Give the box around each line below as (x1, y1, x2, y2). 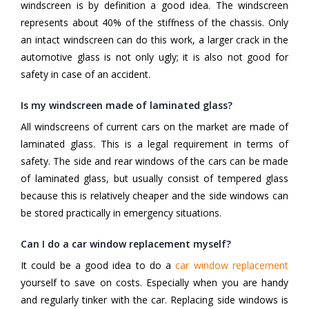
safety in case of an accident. (21, 68, 150, 81)
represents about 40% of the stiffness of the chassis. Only (21, 16, 288, 30)
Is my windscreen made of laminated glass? (21, 99, 232, 112)
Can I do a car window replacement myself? (21, 237, 231, 251)
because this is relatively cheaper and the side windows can (21, 189, 288, 203)
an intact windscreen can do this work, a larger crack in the (21, 33, 288, 47)
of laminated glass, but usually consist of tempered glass (21, 172, 288, 186)
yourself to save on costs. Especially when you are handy (21, 276, 288, 290)
